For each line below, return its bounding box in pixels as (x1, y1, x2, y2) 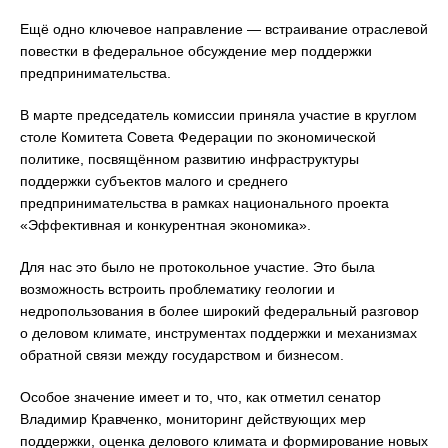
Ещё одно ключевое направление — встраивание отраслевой (20, 21, 428, 38)
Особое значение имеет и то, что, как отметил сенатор (20, 389, 381, 406)
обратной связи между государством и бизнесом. (20, 347, 344, 364)
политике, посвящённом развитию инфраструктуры (20, 151, 359, 168)
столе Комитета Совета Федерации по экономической (20, 129, 376, 146)
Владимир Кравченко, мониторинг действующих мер (20, 411, 366, 428)
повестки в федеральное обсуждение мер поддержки (20, 43, 372, 60)
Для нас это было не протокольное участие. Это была (20, 259, 375, 276)
